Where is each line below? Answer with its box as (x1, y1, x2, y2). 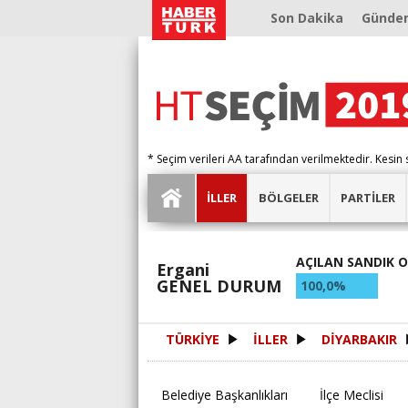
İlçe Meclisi (320, 386, 383, 404)
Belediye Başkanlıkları (161, 386, 288, 404)
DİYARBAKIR (321, 331, 397, 349)
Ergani (157, 259, 209, 281)
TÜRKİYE (166, 331, 219, 349)
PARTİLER (341, 189, 395, 207)
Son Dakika (270, 9, 343, 26)
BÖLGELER (259, 189, 319, 207)
